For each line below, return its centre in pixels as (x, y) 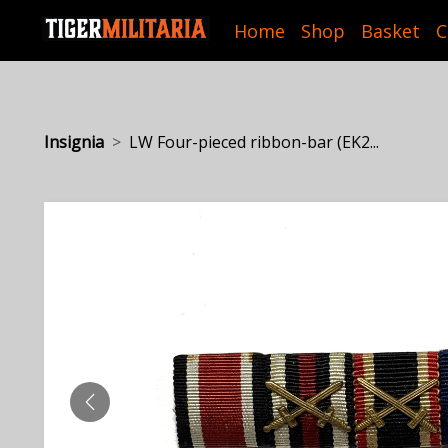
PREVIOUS (127, 412)
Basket (391, 30)
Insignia (74, 142)
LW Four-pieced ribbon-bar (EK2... (254, 142)
